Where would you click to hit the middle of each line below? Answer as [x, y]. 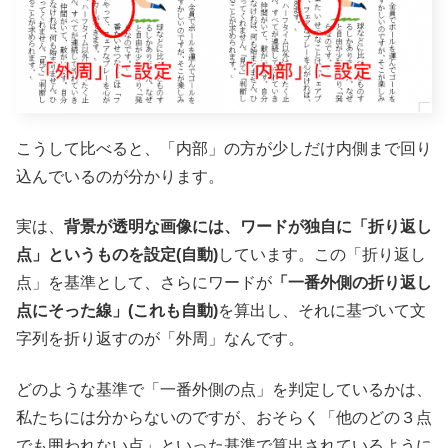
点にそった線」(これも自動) [117, 311]
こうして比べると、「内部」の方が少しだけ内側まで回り [224, 148]
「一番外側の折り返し [352, 283]
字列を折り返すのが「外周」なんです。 [160, 339]
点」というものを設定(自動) [117, 255]
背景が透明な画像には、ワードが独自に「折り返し [248, 227]
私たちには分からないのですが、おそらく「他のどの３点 [224, 417]
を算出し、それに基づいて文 [322, 311]
